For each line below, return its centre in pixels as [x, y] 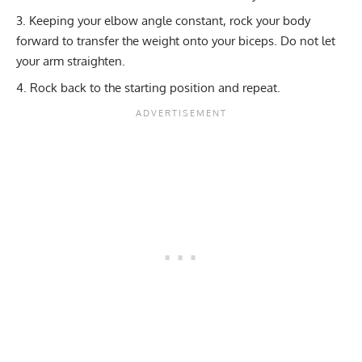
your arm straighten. [71, 61]
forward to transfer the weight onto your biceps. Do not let [176, 41]
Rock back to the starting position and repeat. [155, 87]
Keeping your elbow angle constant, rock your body [170, 21]
